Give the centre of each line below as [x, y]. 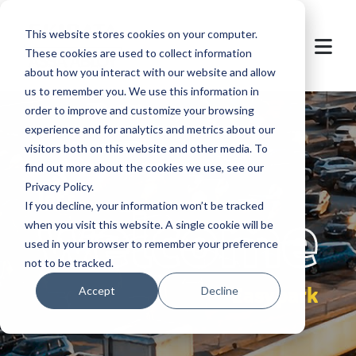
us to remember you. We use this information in [141, 91]
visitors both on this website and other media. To [146, 148]
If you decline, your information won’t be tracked [144, 205]
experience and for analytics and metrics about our [149, 129]
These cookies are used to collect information [138, 52]
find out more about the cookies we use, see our [144, 167]
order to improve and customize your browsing [139, 110]
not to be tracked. [69, 262]
